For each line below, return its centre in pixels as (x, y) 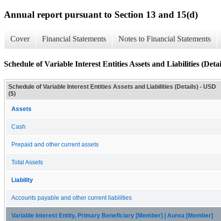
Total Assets (27, 162)
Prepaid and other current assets (55, 144)
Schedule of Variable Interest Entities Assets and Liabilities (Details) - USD (112, 87)
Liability (22, 180)
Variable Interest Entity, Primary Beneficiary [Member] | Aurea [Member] (112, 215)
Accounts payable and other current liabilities (72, 198)
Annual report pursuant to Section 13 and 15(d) (101, 14)
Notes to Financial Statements (165, 39)
